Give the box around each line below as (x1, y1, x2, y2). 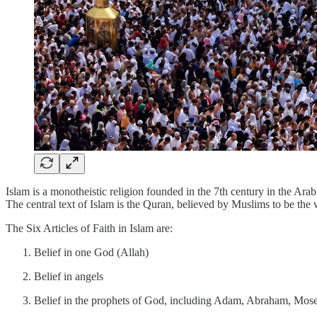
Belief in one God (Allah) (34, 246, 149, 258)
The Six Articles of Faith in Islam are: (6, 221, 173, 234)
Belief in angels (34, 270, 103, 282)
